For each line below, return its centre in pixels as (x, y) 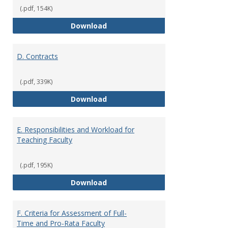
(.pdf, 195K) (36, 165)
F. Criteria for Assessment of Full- (72, 213)
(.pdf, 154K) (36, 8)
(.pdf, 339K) (36, 82)
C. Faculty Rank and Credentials (164, 25)
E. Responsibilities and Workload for (76, 130)
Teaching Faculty (45, 140)
